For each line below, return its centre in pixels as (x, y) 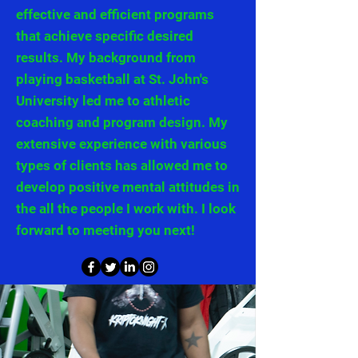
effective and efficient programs (115, 14)
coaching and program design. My (122, 122)
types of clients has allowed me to (122, 165)
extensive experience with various (121, 143)
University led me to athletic (103, 100)
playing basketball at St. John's (112, 79)
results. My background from (106, 57)
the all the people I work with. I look (126, 208)
